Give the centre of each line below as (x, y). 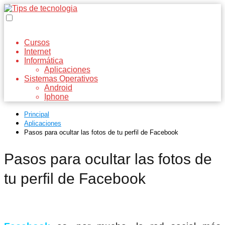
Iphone (57, 97)
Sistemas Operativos (61, 79)
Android (58, 88)
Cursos (37, 42)
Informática (44, 61)
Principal (37, 114)
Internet (37, 51)
